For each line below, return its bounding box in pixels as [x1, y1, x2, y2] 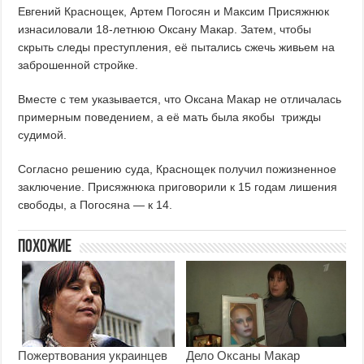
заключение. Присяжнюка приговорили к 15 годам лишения [18, 180, 338, 194]
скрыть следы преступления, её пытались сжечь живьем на [18, 41, 336, 54]
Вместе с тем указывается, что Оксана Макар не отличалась [18, 93, 342, 106]
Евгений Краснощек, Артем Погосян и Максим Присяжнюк [18, 5, 330, 19]
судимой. [18, 128, 67, 142]
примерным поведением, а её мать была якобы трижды [18, 110, 322, 124]
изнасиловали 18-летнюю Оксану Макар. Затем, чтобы [18, 23, 312, 37]
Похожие [18, 238, 72, 258]
